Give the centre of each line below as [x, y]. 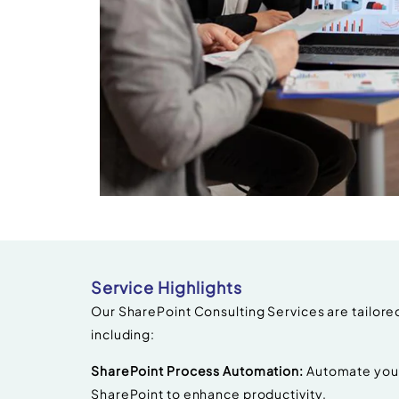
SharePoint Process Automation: [197, 370]
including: [123, 334]
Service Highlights [167, 288]
